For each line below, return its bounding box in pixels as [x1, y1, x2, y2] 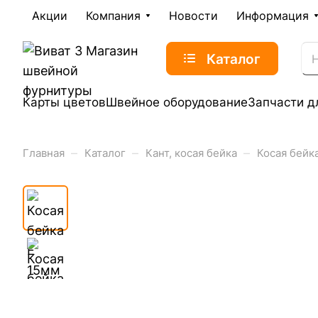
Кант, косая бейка [146, 147, 237, 160]
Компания [86, 9, 141, 23]
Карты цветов [23, 95, 106, 109]
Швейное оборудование [106, 95, 248, 109]
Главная [23, 147, 65, 160]
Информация [236, 9, 309, 23]
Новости [169, 9, 218, 23]
